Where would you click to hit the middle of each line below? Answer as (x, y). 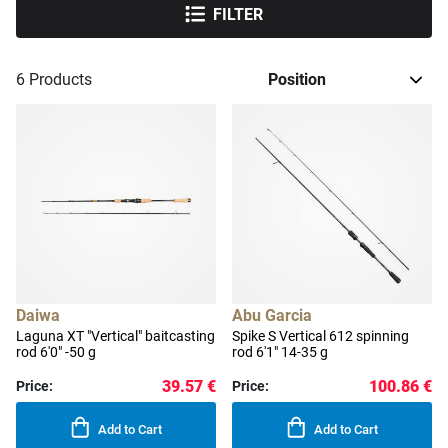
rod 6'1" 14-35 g (280, 352)
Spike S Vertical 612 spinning (320, 336)
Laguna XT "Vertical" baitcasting (115, 336)
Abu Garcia (272, 316)
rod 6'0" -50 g (56, 352)
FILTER (238, 14)
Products (58, 80)
